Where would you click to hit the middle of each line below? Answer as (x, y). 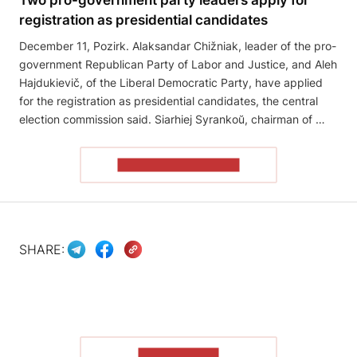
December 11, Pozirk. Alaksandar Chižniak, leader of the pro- (178, 45)
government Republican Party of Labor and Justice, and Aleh (178, 64)
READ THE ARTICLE (178, 165)
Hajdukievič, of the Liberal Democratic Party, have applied (171, 82)
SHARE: (42, 250)
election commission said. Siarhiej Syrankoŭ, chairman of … (172, 119)
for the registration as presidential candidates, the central (169, 100)
